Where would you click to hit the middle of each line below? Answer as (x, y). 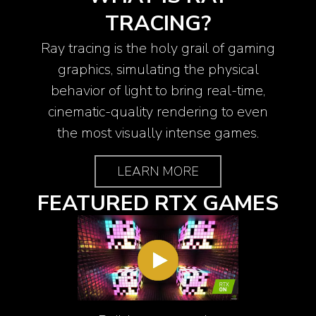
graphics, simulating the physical (158, 69)
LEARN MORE (158, 171)
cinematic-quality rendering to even (158, 111)
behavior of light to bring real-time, (158, 90)
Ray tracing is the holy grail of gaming (158, 48)
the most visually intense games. (158, 133)
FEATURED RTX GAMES (158, 203)
